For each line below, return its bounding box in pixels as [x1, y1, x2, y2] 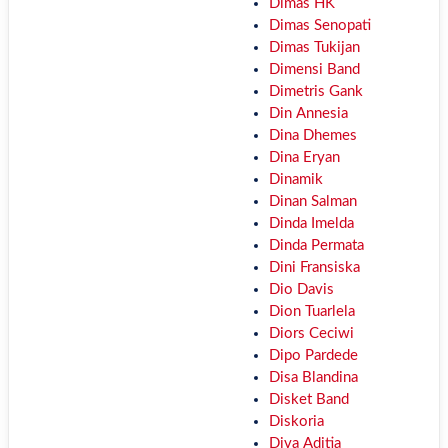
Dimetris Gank [268, 84, 363, 99]
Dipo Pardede [268, 348, 358, 363]
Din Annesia [268, 106, 348, 121]
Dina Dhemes [268, 128, 357, 143]
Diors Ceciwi [268, 326, 354, 341]
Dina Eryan [268, 150, 340, 165]
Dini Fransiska [268, 260, 360, 275]
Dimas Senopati [268, 18, 371, 33]
